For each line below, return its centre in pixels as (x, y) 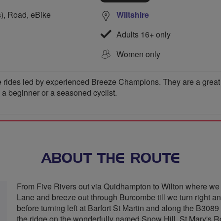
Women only (138, 54)
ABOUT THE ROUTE (110, 159)
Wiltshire (133, 14)
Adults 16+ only (143, 34)
